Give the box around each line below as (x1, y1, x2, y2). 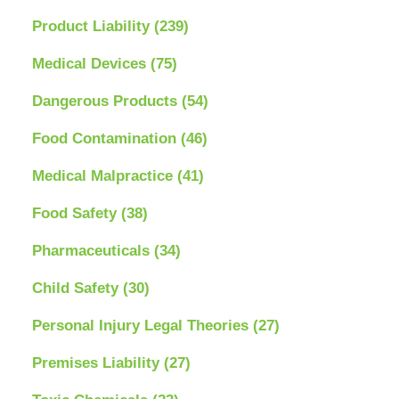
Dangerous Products (31, 92, 182, 110)
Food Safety (31, 204, 121, 222)
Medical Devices (31, 54, 151, 72)
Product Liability (31, 17, 154, 35)
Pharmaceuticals (31, 241, 154, 259)
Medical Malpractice (31, 167, 177, 184)
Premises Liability (31, 354, 164, 371)
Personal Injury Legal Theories (31, 316, 253, 334)
